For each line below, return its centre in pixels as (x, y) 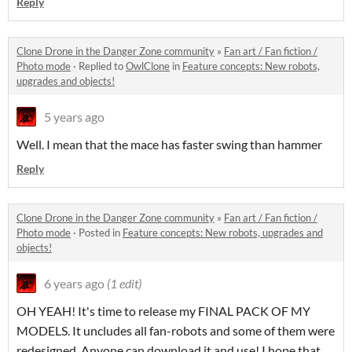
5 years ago (74, 117)
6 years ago (74, 283)
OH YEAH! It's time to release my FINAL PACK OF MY (163, 311)
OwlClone (148, 66)
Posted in (101, 233)
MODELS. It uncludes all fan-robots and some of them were (176, 330)
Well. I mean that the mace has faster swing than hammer (169, 144)
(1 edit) (124, 283)
